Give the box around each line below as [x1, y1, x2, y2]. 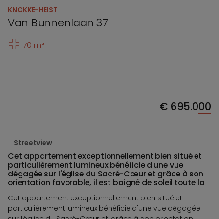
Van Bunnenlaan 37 [8, 16, 109, 30]
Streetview [14, 138, 52, 148]
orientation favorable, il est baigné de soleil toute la [8, 177, 205, 189]
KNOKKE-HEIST [8, 5, 58, 15]
